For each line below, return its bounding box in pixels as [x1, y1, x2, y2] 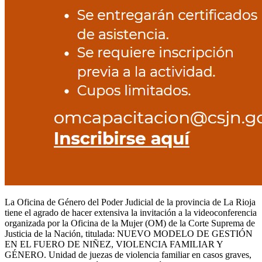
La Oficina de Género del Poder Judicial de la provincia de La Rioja [5, 197, 256, 208]
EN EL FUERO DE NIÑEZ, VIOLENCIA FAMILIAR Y [5, 239, 223, 250]
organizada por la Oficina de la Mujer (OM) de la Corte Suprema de [5, 218, 255, 229]
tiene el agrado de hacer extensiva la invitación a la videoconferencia [5, 208, 257, 218]
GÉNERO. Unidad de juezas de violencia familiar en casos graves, [5, 250, 251, 260]
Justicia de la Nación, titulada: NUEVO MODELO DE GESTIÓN [5, 229, 253, 239]
